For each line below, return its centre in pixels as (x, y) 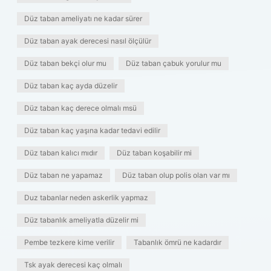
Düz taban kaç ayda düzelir (71, 86)
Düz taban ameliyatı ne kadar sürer (83, 18)
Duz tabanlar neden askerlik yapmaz (86, 198)
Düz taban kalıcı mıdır (61, 153)
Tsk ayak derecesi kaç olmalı (73, 265)
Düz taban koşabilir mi (154, 153)
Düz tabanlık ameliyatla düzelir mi (81, 220)
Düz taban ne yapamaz (64, 175)
